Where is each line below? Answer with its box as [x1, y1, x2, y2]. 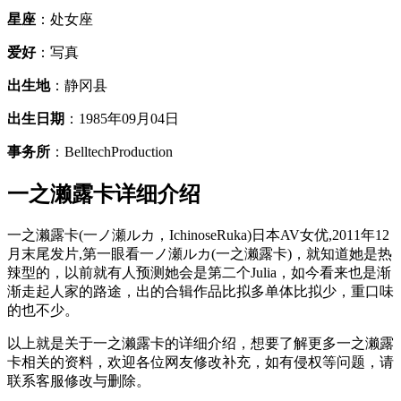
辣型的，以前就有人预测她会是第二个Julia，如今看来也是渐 [7, 264, 391, 280]
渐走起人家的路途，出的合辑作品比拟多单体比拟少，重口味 [7, 283, 394, 299]
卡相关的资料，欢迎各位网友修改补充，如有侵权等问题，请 [7, 354, 394, 370]
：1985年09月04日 [64, 110, 179, 126]
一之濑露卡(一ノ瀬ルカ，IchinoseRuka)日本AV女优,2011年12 [7, 226, 389, 243]
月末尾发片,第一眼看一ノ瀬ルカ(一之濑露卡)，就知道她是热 [7, 245, 392, 261]
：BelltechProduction [50, 143, 173, 159]
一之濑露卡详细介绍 [7, 182, 200, 206]
